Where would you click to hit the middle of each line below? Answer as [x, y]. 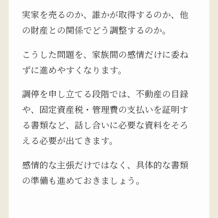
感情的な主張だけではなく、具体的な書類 [105, 165]
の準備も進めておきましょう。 [83, 180]
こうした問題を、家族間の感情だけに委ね [105, 54]
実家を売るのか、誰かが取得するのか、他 [105, 14]
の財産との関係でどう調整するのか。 [96, 29]
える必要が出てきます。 [70, 140]
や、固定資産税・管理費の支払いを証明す [105, 109]
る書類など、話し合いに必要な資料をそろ [105, 125]
